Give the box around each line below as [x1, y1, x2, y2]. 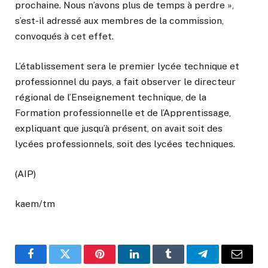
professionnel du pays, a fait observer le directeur [15, 75, 236, 87]
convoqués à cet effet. [15, 30, 114, 42]
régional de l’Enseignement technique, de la [15, 91, 206, 103]
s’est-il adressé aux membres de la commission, [15, 14, 224, 26]
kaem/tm [15, 198, 55, 210]
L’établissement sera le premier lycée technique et [15, 60, 239, 72]
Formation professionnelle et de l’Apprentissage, [15, 106, 231, 118]
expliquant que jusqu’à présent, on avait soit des [15, 122, 223, 134]
